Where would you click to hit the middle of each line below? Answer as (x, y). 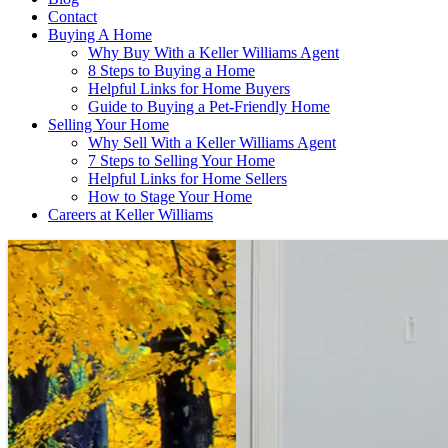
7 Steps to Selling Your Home (181, 161)
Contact (72, 17)
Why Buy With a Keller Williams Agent (213, 53)
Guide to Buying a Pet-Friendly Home (209, 107)
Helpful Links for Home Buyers (189, 89)
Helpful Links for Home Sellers (187, 179)
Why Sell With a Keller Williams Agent (212, 143)
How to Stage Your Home (170, 197)
